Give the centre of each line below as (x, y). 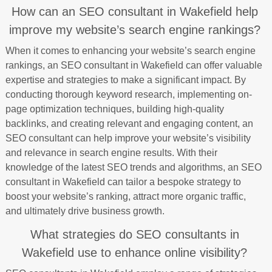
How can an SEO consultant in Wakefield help (134, 11)
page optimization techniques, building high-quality (114, 109)
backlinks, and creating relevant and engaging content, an (129, 123)
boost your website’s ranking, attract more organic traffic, (125, 196)
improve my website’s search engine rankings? (134, 29)
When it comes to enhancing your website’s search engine (130, 50)
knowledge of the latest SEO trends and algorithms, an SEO (133, 167)
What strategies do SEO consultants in (134, 234)
